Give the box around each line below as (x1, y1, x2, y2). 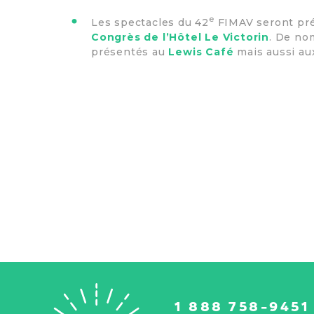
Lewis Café (168, 45, 234, 58)
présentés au (91, 45, 169, 58)
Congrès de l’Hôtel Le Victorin (91, 30, 270, 43)
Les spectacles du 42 (91, 15, 209, 29)
